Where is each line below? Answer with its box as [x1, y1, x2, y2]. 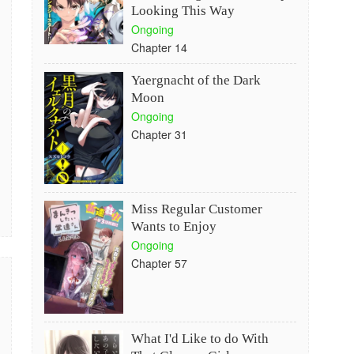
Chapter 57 [130, 255, 187, 271]
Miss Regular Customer [130, 201, 262, 217]
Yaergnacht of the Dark [130, 73, 261, 88]
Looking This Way [130, 3, 235, 18]
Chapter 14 [130, 40, 187, 55]
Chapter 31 [130, 126, 187, 142]
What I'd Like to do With [130, 331, 269, 346]
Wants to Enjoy [130, 219, 217, 234]
